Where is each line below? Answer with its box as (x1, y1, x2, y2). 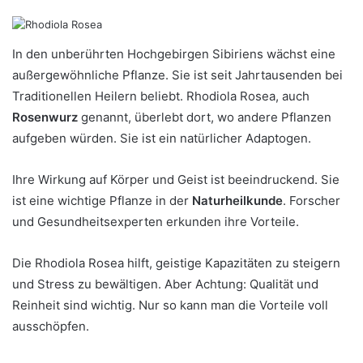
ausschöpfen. (12, 318, 89, 334)
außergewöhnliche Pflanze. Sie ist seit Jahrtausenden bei (12, 67, 343, 83)
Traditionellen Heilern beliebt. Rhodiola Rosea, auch (12, 88, 310, 104)
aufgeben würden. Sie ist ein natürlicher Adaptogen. (12, 130, 311, 146)
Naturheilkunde (192, 193, 283, 208)
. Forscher (283, 193, 340, 208)
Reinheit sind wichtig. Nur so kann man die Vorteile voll (12, 297, 328, 313)
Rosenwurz (12, 109, 78, 125)
